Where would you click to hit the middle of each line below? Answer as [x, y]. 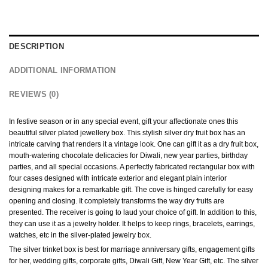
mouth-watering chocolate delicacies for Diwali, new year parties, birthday [128, 155]
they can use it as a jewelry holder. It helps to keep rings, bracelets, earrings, [132, 223]
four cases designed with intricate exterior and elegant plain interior [118, 178]
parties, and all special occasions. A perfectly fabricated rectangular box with [132, 167]
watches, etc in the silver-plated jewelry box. [80, 235]
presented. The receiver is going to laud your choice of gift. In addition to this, [133, 212]
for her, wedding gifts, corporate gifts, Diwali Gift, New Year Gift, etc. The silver [134, 261]
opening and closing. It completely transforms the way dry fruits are [117, 201]
